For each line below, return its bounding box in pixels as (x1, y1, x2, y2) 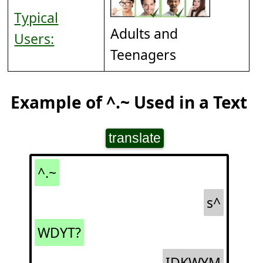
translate (108, 130, 161, 146)
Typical (14, 8, 59, 28)
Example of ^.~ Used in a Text (11, 91, 247, 114)
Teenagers (110, 45, 177, 64)
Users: (14, 29, 55, 49)
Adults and (110, 23, 178, 43)
